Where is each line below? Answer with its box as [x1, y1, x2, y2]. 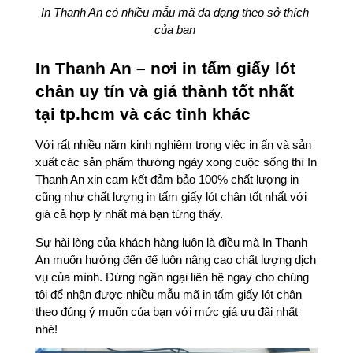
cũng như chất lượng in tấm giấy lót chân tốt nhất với [35, 191, 307, 204]
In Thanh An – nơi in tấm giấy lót [35, 59, 295, 79]
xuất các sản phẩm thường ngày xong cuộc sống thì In [35, 156, 317, 169]
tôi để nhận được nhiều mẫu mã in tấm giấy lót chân [35, 288, 302, 301]
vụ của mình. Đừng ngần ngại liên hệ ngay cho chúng [35, 270, 309, 284]
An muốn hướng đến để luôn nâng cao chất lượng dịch [35, 253, 316, 266]
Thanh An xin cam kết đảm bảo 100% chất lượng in [35, 173, 299, 187]
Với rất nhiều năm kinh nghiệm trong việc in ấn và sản [35, 139, 311, 152]
